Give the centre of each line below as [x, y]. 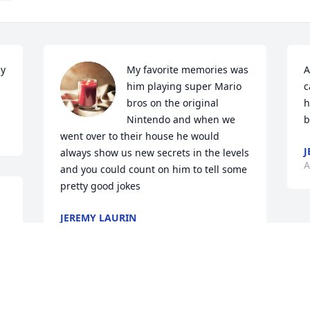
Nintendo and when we [181, 120]
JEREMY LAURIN [99, 218]
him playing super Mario [184, 86]
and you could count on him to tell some [154, 170]
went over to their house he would [140, 136]
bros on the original [173, 103]
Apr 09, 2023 [90, 232]
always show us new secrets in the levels [155, 153]
